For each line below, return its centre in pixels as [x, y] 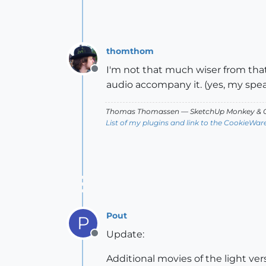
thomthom [130, 51]
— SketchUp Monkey [218, 112]
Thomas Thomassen [142, 112]
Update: [125, 235]
